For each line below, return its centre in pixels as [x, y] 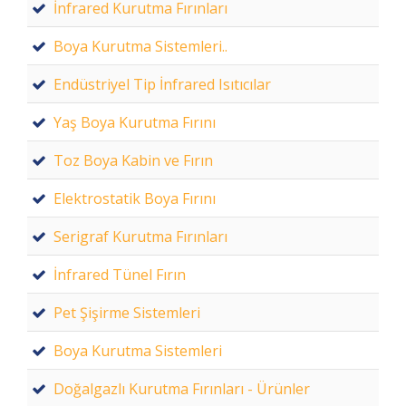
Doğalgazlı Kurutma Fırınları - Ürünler [182, 389]
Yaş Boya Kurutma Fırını [135, 122]
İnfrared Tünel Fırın [120, 275]
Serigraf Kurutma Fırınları [140, 237]
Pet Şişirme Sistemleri [127, 313]
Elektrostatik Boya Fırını [135, 198]
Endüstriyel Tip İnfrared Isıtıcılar [162, 84]
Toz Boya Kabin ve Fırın [133, 160]
